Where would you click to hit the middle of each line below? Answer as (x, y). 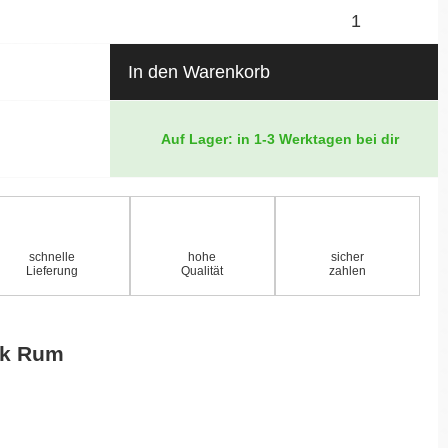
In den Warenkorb (198, 71)
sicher (347, 256)
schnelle (52, 256)
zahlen (347, 270)
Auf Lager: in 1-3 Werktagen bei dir (278, 138)
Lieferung (52, 270)
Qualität (202, 270)
